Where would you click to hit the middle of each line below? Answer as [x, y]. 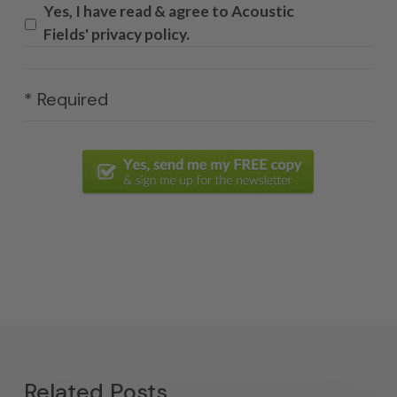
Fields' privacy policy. [116, 34]
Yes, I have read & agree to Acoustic [168, 11]
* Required [66, 99]
